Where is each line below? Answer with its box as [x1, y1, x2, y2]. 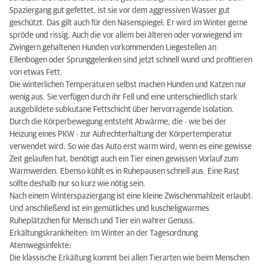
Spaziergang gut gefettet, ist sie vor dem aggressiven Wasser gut [9, 6, 230, 15]
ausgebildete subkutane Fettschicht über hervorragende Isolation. [9, 105, 234, 114]
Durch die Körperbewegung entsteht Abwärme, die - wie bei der [9, 118, 226, 126]
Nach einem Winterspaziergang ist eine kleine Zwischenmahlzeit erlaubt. [9, 192, 253, 200]
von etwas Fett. [9, 68, 62, 77]
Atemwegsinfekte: [9, 242, 71, 250]
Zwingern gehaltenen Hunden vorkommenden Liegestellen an [9, 44, 216, 52]
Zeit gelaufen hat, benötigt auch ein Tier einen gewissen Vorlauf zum [9, 155, 238, 163]
